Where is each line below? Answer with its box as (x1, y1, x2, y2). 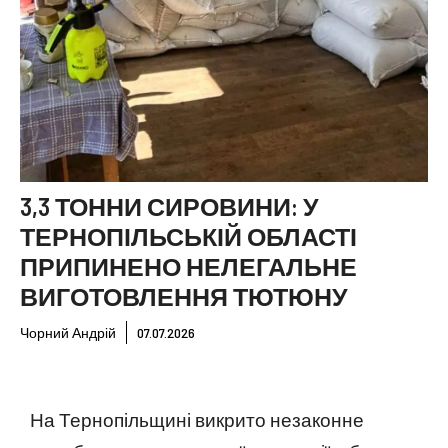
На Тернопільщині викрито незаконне (30, 408, 364, 431)
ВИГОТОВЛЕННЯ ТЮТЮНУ (20, 281, 348, 311)
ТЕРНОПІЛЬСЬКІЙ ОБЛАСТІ (20, 221, 357, 251)
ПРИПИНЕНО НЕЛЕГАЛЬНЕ (20, 251, 357, 281)
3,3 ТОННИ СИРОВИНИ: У (20, 191, 319, 221)
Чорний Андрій (20, 324, 116, 341)
